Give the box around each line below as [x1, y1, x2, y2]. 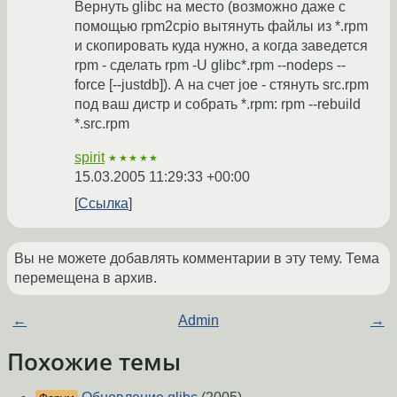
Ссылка [78, 196, 128, 212]
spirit [74, 150, 105, 166]
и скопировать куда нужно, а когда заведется [74, 38, 368, 54]
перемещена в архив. [14, 270, 157, 286]
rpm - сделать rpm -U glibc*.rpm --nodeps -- [74, 58, 346, 74]
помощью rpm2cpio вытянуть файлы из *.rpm [74, 19, 368, 35]
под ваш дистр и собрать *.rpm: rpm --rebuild [74, 97, 361, 113]
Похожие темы [7, 346, 181, 378]
